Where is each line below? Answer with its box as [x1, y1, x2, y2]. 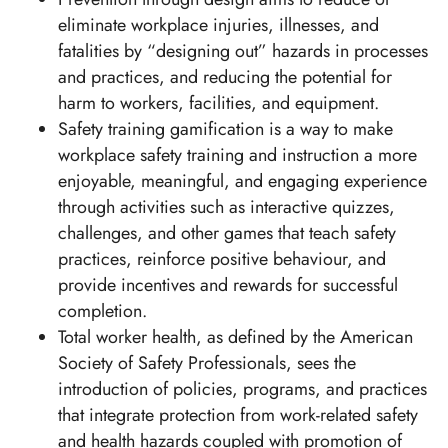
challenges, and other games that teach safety [58, 219, 396, 246]
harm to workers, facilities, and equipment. [58, 89, 379, 116]
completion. [58, 297, 147, 324]
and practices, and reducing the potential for [58, 63, 392, 90]
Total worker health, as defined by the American [58, 323, 413, 350]
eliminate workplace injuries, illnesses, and [58, 11, 379, 38]
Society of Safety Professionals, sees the [58, 349, 356, 376]
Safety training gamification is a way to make [58, 115, 393, 142]
